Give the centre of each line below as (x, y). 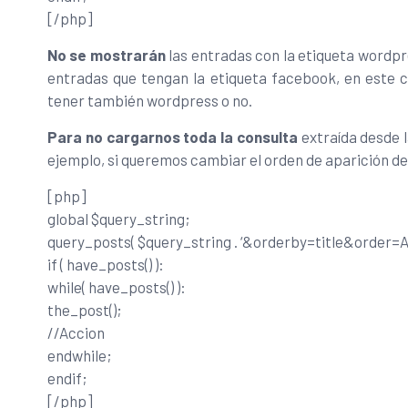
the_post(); (85, 309)
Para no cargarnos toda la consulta (173, 136)
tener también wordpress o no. (150, 100)
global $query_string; (119, 218)
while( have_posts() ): (117, 286)
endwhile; (80, 355)
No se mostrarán (107, 54)
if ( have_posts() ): (106, 264)
